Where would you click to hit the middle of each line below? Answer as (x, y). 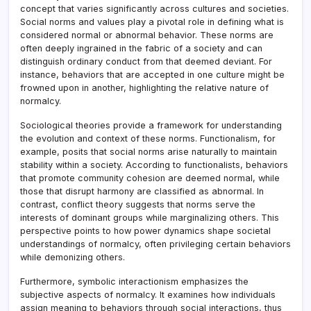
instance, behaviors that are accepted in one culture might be (152, 75)
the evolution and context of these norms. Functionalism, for (148, 139)
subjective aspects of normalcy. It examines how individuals (148, 295)
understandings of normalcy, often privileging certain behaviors (155, 244)
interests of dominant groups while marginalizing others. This (150, 218)
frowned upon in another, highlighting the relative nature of (144, 88)
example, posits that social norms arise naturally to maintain (149, 152)
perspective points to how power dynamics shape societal (145, 231)
